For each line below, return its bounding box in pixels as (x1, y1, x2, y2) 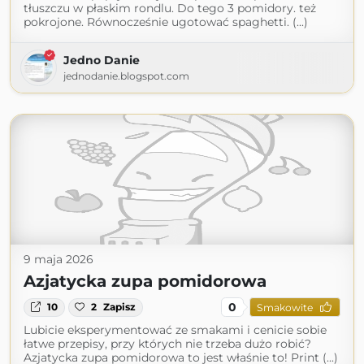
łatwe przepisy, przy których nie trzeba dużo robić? (24, 336, 311, 352)
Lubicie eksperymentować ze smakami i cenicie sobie (24, 323, 327, 338)
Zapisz (103, 301, 136, 314)
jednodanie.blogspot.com (63, 70, 189, 83)
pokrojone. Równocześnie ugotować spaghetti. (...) (24, 15, 308, 30)
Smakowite (256, 301, 313, 314)
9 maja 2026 (24, 252, 93, 267)
